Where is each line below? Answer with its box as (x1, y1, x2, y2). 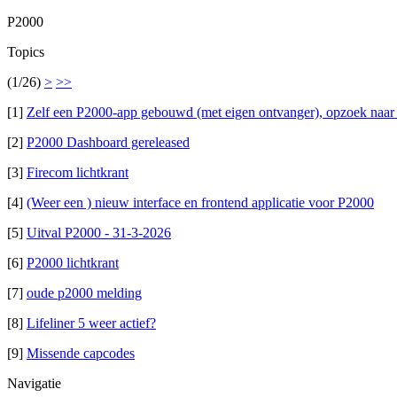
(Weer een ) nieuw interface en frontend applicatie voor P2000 (27, 195, 374, 210)
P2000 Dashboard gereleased (27, 135, 190, 150)
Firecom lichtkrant (27, 165, 128, 180)
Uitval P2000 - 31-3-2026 (27, 225, 171, 240)
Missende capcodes (27, 346, 135, 361)
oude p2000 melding (27, 285, 142, 300)
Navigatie (7, 376, 61, 391)
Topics (7, 44, 44, 59)
